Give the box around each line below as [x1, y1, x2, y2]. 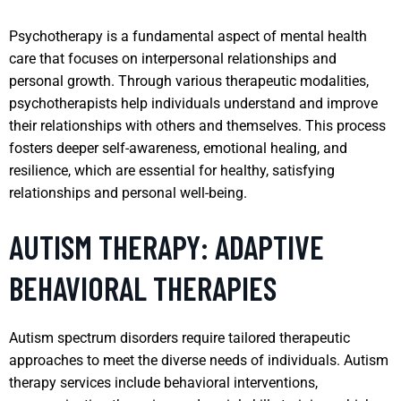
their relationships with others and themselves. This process [9, 116, 386, 134]
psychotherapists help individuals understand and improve [9, 94, 378, 112]
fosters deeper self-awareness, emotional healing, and [9, 139, 347, 157]
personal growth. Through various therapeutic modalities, [9, 72, 369, 90]
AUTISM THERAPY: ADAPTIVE [9, 226, 324, 266]
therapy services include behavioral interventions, [9, 373, 318, 391]
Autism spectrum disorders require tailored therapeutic [9, 328, 350, 346]
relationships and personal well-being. [9, 183, 247, 201]
